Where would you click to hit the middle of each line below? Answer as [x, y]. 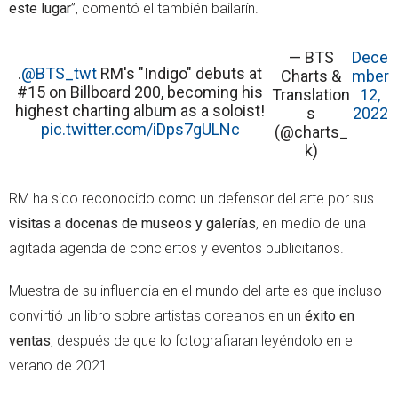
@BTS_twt [60, 73]
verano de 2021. [60, 365]
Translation [311, 94]
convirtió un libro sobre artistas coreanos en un [157, 315]
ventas [30, 340]
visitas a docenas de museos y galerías [132, 223]
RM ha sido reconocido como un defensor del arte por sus [191, 198]
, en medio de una [311, 223]
